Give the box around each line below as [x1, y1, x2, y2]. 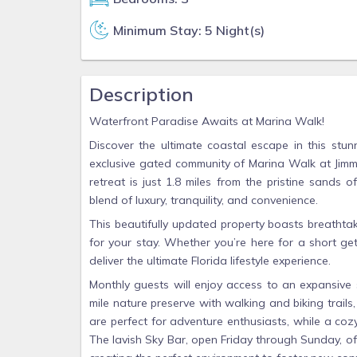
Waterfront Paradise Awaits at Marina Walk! [89, 114, 324, 128]
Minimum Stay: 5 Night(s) [113, 22, 265, 38]
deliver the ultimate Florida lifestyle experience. [89, 253, 331, 268]
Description [89, 82, 194, 106]
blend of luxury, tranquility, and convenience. [89, 193, 318, 207]
